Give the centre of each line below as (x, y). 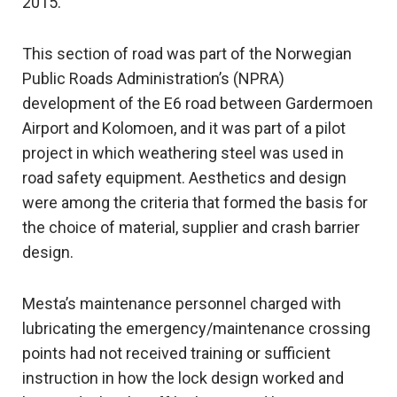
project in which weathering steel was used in (183, 153)
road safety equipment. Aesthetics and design (184, 178)
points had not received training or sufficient (176, 354)
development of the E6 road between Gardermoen (198, 104)
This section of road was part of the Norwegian (187, 54)
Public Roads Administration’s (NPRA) (153, 79)
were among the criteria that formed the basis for (195, 203)
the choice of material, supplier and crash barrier (191, 228)
